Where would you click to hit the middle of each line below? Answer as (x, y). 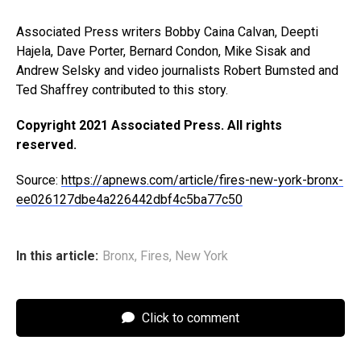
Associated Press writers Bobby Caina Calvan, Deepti (167, 31)
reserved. (46, 144)
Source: (39, 180)
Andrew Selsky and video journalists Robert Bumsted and (177, 70)
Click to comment (189, 317)
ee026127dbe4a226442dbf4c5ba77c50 (129, 199)
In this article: (57, 255)
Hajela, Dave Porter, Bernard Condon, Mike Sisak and (163, 51)
